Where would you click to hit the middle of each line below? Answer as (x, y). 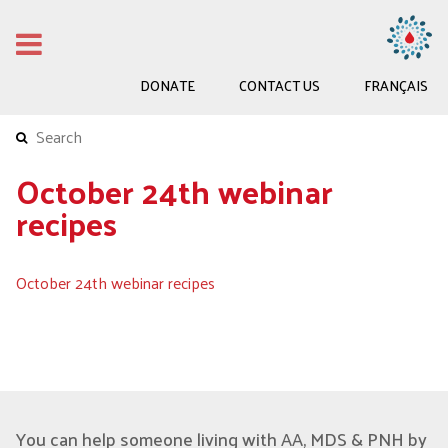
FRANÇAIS (396, 85)
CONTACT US (279, 85)
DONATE (167, 85)
